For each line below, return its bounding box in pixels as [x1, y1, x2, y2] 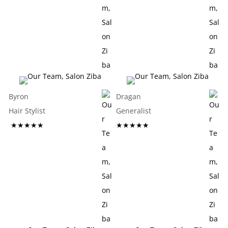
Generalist [116, 106, 198, 116]
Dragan [116, 92, 141, 101]
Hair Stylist [9, 106, 89, 116]
